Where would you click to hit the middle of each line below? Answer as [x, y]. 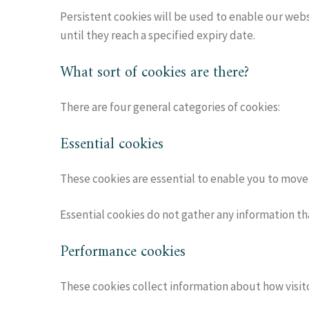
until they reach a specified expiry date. [158, 35]
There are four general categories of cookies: [170, 107]
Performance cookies [123, 252]
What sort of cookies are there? [154, 73]
